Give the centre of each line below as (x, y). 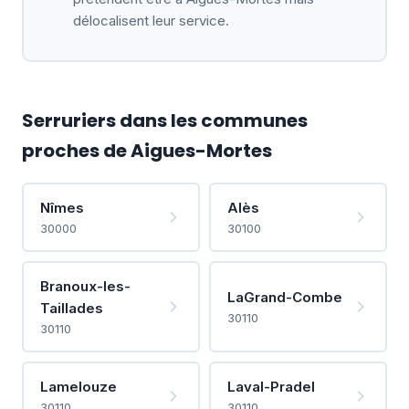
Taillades (71, 308)
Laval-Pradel (271, 386)
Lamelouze (78, 386)
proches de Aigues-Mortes (147, 151)
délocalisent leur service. (151, 20)
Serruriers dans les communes (165, 121)
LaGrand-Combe (284, 297)
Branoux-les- (85, 286)
